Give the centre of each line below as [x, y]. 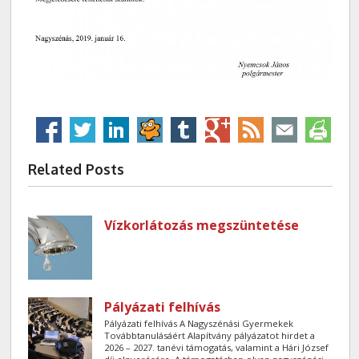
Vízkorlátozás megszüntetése [202, 225]
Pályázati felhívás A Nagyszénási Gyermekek [199, 323]
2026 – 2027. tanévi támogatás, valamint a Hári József [217, 347]
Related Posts [77, 169]
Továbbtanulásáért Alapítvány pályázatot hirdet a [210, 335]
